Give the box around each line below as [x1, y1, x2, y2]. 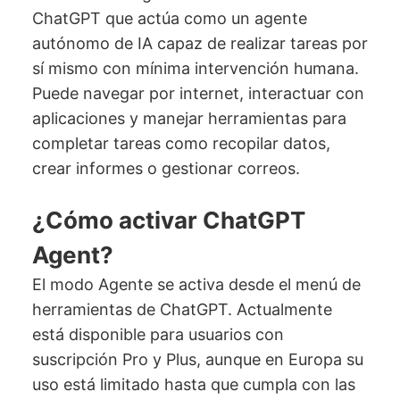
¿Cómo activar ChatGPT [31, 206, 305, 235]
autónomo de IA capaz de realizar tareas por [31, 34, 368, 54]
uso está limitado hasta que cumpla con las [31, 375, 355, 395]
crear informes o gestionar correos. [31, 159, 300, 179]
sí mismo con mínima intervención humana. [31, 59, 359, 79]
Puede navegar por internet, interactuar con [31, 84, 364, 104]
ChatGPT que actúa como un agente [31, 9, 307, 29]
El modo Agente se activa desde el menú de [31, 275, 361, 295]
